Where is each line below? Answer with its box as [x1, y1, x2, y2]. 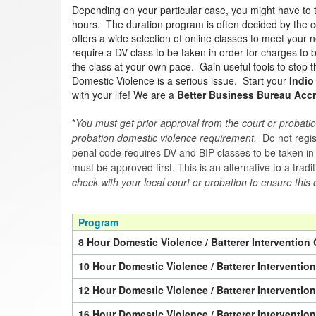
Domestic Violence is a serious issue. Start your [72, 73, 289, 87]
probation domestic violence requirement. [72, 130, 257, 145]
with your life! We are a [72, 87, 177, 102]
